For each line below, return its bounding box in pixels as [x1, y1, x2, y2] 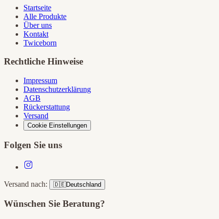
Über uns [23, 21, 52, 29]
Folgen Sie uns [4, 139, 62, 150]
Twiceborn [23, 38, 57, 47]
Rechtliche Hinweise [4, 56, 83, 67]
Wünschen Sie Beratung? [4, 198, 105, 209]
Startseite [23, 3, 51, 12]
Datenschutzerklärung [23, 85, 91, 94]
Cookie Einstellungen [27, 122, 87, 130]
